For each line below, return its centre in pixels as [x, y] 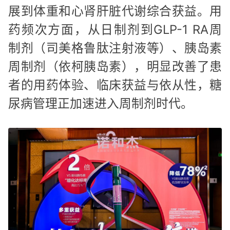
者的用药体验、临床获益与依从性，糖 [115, 85]
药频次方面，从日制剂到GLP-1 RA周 [115, 30]
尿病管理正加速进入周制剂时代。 [101, 104]
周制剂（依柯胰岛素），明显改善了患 [115, 67]
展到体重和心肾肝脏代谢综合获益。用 [115, 11]
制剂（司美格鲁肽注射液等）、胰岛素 [115, 48]
